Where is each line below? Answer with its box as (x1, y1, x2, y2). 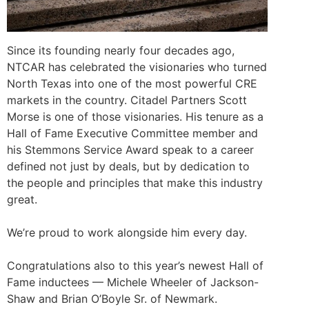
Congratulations (7, 258, 90, 272)
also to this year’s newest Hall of (90, 258, 263, 272)
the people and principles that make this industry (7, 175, 263, 190)
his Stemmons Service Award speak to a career (7, 142, 254, 157)
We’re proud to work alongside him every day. (7, 225, 247, 239)
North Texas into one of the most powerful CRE (7, 76, 257, 90)
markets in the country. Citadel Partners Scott (7, 92, 247, 107)
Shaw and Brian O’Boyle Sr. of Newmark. (7, 291, 217, 306)
